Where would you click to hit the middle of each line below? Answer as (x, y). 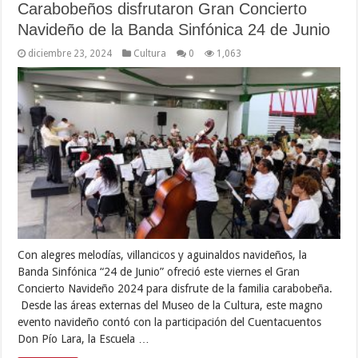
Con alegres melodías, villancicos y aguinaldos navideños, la (163, 255)
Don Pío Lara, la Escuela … (84, 339)
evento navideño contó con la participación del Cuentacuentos (170, 322)
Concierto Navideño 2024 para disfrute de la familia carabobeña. (175, 289)
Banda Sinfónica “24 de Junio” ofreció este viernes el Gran (159, 272)
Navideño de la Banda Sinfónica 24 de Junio (174, 30)
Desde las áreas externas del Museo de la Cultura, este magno (171, 306)
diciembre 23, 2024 (70, 54)
